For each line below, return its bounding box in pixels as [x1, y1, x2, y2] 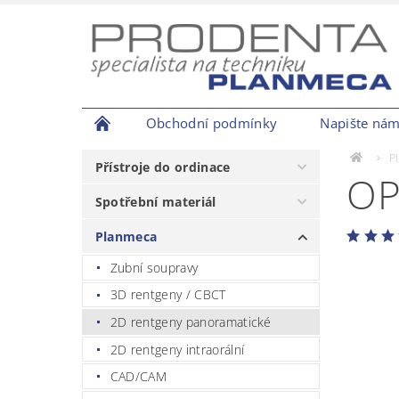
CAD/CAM [110, 368, 167, 386]
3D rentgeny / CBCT [110, 286, 226, 304]
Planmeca [94, 228, 158, 245]
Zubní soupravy [110, 258, 199, 276]
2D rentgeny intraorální [110, 340, 245, 358]
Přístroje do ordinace [94, 159, 231, 175]
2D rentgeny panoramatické [110, 313, 272, 330]
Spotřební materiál [94, 193, 216, 210]
